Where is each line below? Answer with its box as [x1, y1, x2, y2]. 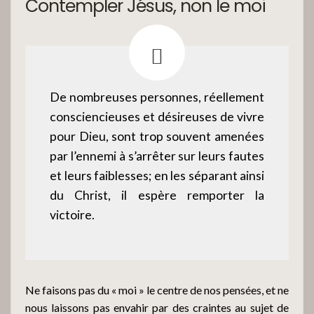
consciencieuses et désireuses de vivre [50, 109, 264, 124]
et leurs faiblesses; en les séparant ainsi [50, 168, 264, 183]
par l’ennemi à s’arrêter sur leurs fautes [50, 148, 264, 163]
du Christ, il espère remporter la [50, 187, 264, 203]
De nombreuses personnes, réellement [50, 89, 264, 104]
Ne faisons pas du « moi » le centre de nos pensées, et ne [25, 282, 289, 296]
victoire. [50, 207, 95, 222]
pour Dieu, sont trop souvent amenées [50, 128, 264, 144]
